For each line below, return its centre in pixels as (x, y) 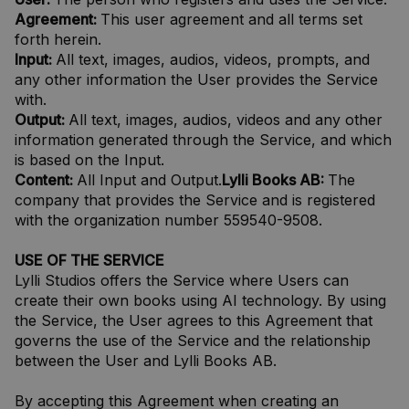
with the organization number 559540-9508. (168, 220)
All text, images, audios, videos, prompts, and (213, 59)
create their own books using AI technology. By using (200, 300)
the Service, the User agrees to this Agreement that (194, 320)
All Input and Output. (149, 180)
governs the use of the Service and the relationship (193, 341)
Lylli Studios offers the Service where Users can (182, 280)
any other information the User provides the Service (196, 79)
